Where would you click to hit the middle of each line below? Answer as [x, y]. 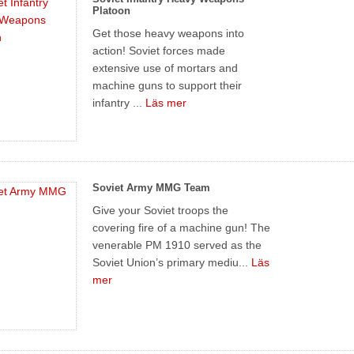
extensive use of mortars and [166, 68]
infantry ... [119, 102]
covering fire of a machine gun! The [182, 227]
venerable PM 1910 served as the [177, 245]
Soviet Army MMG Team [152, 187]
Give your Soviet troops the [161, 210]
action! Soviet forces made [159, 50]
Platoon [112, 10]
